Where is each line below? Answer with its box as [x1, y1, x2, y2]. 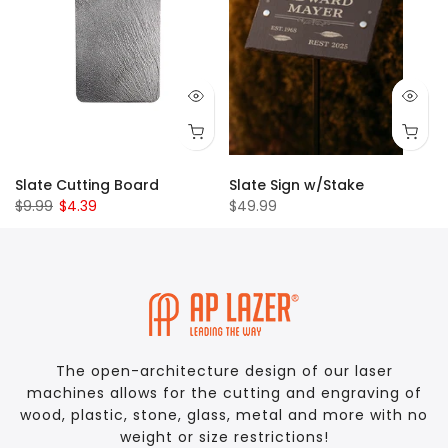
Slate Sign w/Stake [229, 175, 364, 196]
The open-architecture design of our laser [55, 361, 393, 382]
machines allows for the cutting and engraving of [26, 383, 422, 404]
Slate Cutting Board [15, 175, 159, 196]
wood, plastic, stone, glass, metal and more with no [20, 405, 428, 426]
